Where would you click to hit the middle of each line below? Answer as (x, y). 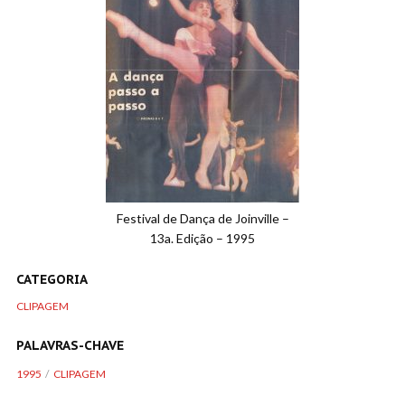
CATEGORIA (52, 279)
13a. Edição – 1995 (202, 238)
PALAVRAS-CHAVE (70, 345)
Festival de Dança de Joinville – (202, 218)
